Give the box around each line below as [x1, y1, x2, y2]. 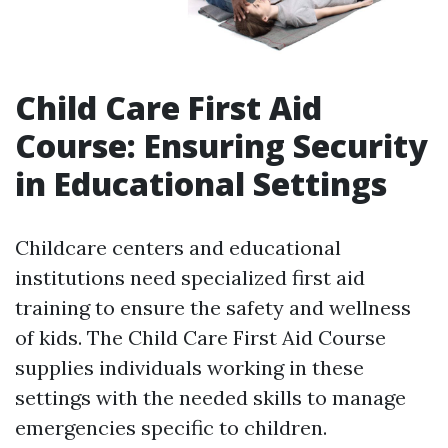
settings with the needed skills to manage [15, 385, 406, 411]
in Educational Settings [15, 162, 387, 206]
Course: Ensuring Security [15, 124, 428, 168]
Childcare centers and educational [15, 235, 341, 261]
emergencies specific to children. [15, 415, 327, 441]
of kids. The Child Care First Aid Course [15, 325, 386, 351]
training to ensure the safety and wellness [15, 295, 411, 321]
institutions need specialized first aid [15, 265, 365, 291]
